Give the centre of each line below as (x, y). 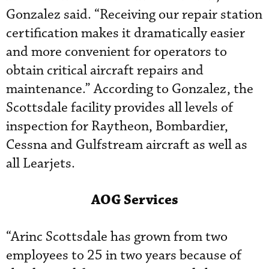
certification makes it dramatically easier (125, 33)
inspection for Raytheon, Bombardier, (117, 126)
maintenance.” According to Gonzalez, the (130, 89)
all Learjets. (41, 164)
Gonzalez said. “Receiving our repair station (134, 15)
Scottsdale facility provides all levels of (119, 108)
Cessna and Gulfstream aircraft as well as (127, 145)
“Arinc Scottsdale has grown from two (117, 237)
